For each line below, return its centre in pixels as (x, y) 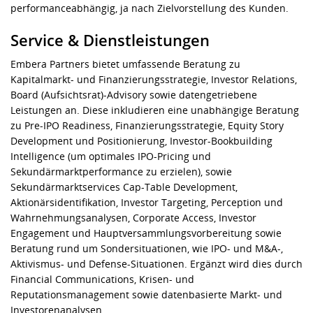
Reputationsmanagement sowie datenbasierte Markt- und (146, 294)
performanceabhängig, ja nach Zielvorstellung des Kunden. (150, 8)
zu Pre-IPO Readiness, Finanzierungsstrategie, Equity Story (147, 125)
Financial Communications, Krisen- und (102, 279)
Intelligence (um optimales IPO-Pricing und (111, 156)
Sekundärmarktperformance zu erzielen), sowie (121, 172)
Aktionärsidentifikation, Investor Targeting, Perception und (147, 202)
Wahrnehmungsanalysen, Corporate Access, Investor (133, 218)
